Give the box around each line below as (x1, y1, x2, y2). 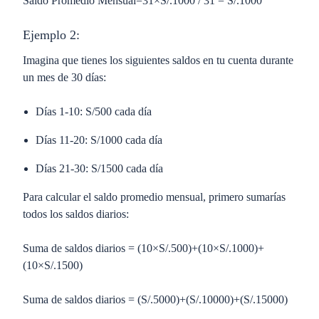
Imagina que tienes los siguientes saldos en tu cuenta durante (23, 54, 293, 66)
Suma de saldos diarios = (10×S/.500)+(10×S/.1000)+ (23, 242, 264, 254)
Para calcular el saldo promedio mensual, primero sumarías (23, 191, 286, 203)
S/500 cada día (83, 105, 155, 117)
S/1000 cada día (88, 134, 165, 146)
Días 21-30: (36, 162, 91, 174)
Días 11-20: (36, 134, 88, 146)
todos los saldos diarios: (23, 208, 132, 220)
